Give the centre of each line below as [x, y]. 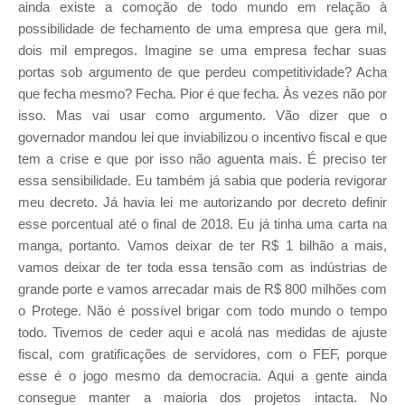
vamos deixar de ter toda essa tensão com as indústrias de [202, 268]
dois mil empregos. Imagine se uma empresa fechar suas [202, 51]
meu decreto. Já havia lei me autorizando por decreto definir [202, 202]
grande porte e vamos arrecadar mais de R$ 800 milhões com [202, 289]
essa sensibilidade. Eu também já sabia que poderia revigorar [202, 181]
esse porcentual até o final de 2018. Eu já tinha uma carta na [202, 224]
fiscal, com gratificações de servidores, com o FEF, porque [202, 354]
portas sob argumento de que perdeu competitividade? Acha [202, 72]
